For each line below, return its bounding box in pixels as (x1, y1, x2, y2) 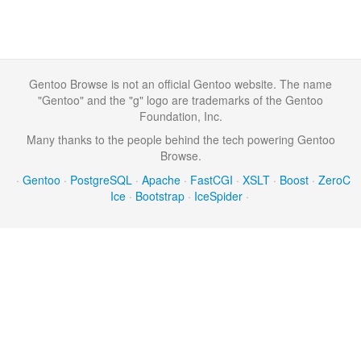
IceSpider (194, 188, 243, 204)
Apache (142, 172, 180, 188)
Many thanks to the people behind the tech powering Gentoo (26, 131, 335, 147)
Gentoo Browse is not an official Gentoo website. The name (29, 76, 332, 92)
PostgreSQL (70, 172, 132, 188)
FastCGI (190, 172, 233, 188)
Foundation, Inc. (139, 108, 222, 124)
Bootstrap (135, 188, 185, 204)
